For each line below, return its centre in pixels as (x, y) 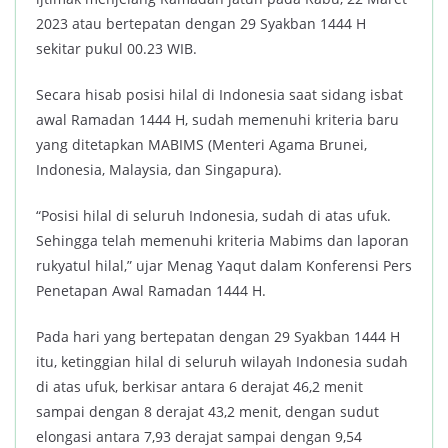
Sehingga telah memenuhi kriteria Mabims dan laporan (222, 240)
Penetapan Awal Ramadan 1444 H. (151, 290)
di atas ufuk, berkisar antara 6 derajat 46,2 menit (199, 386)
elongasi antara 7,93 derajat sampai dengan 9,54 (199, 436)
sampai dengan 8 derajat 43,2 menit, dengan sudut (207, 411)
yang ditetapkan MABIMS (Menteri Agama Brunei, (201, 144)
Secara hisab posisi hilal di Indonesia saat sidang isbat (219, 94)
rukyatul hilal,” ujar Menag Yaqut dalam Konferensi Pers (224, 265)
